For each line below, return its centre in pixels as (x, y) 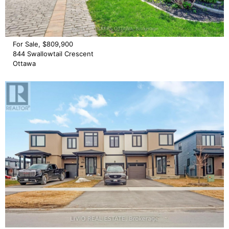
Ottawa (24, 64)
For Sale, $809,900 (43, 44)
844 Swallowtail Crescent (53, 54)
